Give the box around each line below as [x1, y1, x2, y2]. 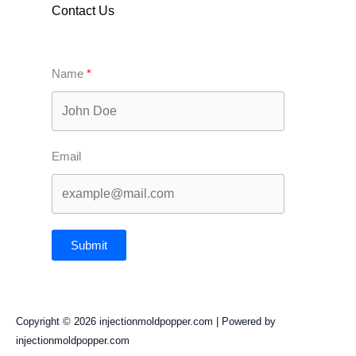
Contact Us [52, 4, 114, 18]
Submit [71, 238, 107, 253]
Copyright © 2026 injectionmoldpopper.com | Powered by [16, 315, 276, 328]
